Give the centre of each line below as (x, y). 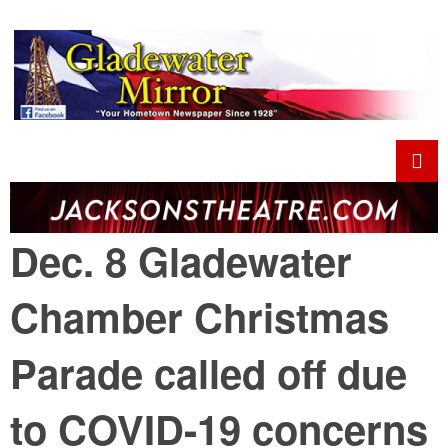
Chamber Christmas (199, 317)
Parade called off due (208, 373)
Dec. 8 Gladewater (181, 261)
